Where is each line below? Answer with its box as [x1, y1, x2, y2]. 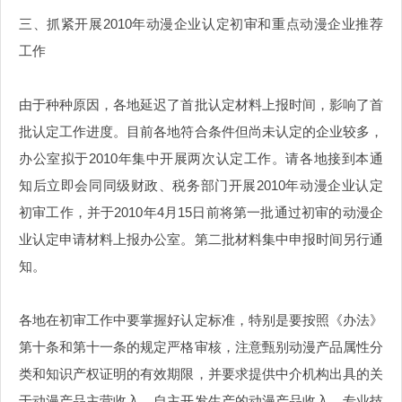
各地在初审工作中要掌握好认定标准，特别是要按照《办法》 [19, 312, 383, 328]
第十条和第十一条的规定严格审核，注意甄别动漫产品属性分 [19, 339, 383, 355]
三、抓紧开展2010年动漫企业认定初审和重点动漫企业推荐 [19, 16, 383, 32]
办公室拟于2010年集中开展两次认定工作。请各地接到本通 [19, 151, 383, 167]
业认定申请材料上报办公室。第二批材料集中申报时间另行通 [19, 232, 383, 248]
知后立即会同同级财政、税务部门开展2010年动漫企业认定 [19, 178, 383, 194]
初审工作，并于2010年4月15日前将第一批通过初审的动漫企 [19, 205, 383, 221]
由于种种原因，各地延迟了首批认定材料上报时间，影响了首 [19, 97, 383, 113]
